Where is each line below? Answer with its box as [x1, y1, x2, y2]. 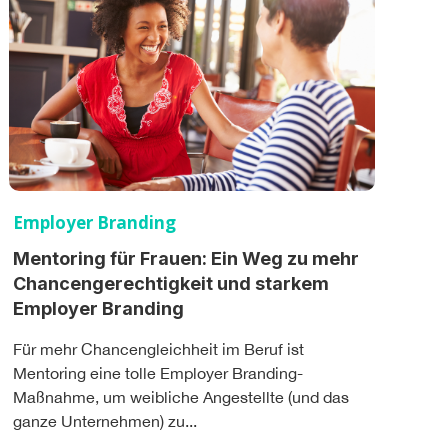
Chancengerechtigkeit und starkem [13, 272, 329, 294]
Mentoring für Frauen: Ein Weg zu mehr [13, 247, 359, 269]
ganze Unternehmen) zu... [13, 411, 197, 430]
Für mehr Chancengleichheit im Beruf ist [13, 339, 304, 358]
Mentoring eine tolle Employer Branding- [13, 363, 303, 382]
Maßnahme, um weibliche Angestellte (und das [13, 387, 349, 406]
